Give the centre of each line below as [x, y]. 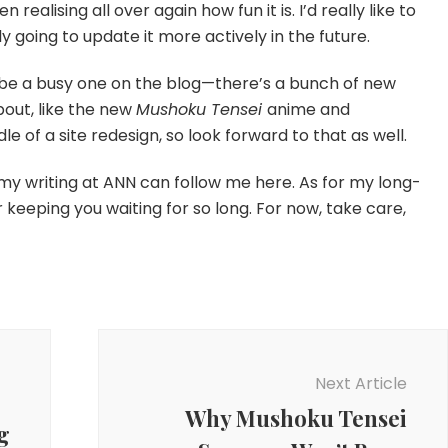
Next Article [360, 383]
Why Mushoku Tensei [295, 417]
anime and [309, 109]
